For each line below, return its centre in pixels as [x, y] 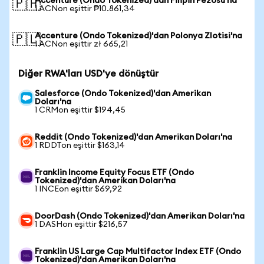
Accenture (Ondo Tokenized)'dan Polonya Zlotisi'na [138, 36]
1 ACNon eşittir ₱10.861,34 [85, 9]
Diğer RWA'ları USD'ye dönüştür [88, 74]
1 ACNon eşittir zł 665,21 [81, 44]
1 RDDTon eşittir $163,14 [80, 146]
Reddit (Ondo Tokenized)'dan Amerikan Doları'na [133, 137]
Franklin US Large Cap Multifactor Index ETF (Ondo [138, 252]
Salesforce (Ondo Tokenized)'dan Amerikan [123, 94]
